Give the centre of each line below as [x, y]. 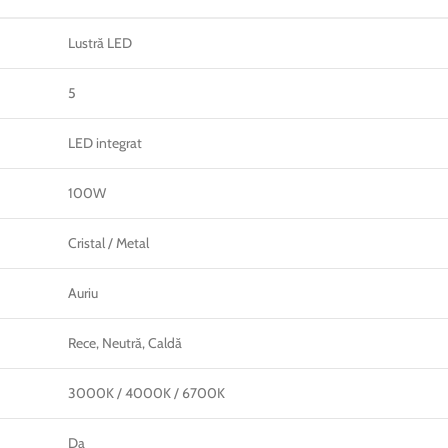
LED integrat [105, 142]
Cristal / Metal [108, 242]
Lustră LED [100, 42]
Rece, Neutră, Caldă [125, 342]
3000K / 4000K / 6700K [146, 392]
